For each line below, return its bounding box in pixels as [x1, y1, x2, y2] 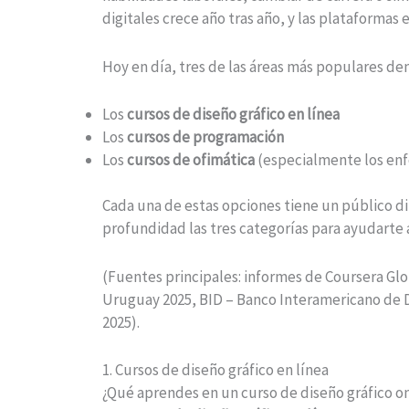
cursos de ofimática [127, 149, 255, 170]
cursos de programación [127, 126, 284, 147]
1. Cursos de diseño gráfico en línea [102, 359, 329, 380]
